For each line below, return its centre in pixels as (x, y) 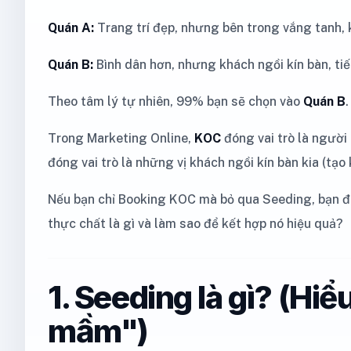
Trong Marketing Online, (121, 138)
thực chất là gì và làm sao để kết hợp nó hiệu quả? (195, 224)
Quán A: (71, 28)
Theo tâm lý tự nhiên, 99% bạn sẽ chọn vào (175, 101)
